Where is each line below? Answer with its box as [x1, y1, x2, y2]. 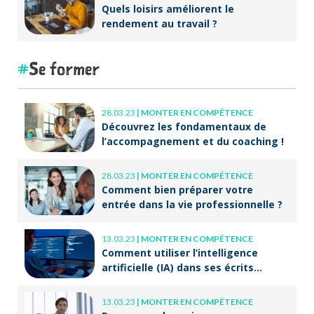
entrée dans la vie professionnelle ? [102, 197, 282, 211]
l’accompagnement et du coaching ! [102, 134, 284, 148]
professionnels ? [102, 275, 185, 289]
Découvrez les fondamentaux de [102, 119, 266, 133]
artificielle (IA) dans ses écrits [102, 260, 254, 274]
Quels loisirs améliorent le [102, 1, 234, 15]
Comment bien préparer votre [102, 182, 253, 196]
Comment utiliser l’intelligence [102, 245, 258, 259]
